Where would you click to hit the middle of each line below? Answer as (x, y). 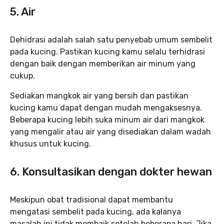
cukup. (22, 76)
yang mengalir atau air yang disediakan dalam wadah (110, 132)
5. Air (23, 12)
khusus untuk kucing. (50, 144)
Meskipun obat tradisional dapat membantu (91, 200)
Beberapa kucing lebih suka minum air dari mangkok (107, 120)
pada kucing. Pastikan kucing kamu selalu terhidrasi (107, 52)
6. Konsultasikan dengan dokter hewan (111, 172)
